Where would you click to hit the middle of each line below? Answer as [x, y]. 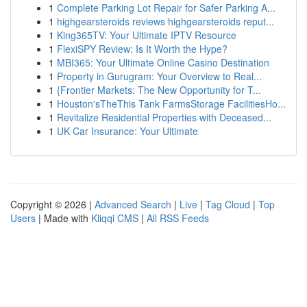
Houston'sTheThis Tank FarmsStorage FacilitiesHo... [171, 103]
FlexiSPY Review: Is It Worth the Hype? [142, 49]
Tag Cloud [228, 204]
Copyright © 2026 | [52, 204]
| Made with [63, 218]
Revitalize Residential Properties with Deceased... [164, 117]
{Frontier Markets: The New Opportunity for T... [159, 90]
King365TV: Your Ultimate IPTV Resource [147, 35]
